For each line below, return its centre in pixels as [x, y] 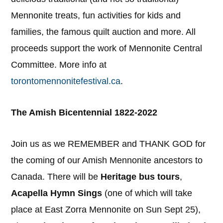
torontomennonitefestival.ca [66, 81]
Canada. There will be [56, 177]
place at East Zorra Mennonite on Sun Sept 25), [106, 210]
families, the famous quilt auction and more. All [104, 32]
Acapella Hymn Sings [57, 193]
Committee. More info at [59, 65]
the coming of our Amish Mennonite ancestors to [107, 160]
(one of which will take [147, 193]
